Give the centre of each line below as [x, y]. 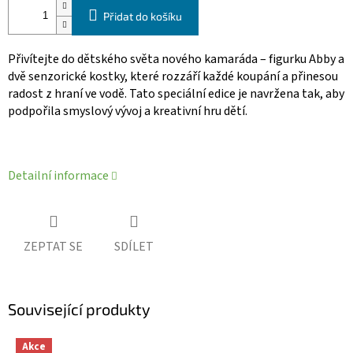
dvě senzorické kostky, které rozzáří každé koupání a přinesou [173, 77]
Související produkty [79, 308]
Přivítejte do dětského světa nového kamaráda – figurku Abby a [176, 59]
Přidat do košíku [143, 17]
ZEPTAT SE [53, 246]
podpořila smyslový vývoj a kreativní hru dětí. [128, 111]
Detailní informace [58, 176]
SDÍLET [134, 246]
